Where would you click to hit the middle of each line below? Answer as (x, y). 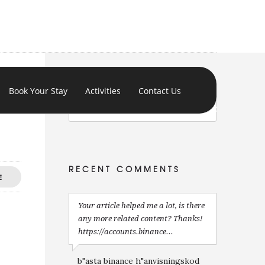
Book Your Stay (38, 91)
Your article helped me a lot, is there (141, 206)
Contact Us (160, 91)
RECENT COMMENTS (124, 169)
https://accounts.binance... (126, 232)
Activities (103, 91)
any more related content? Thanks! (140, 219)
